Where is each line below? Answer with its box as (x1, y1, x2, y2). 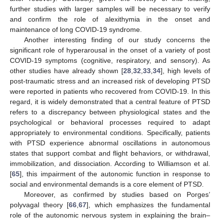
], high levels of (161, 67, 210, 75)
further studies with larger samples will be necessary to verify (10, 5, 210, 13)
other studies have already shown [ (10, 67, 123, 75)
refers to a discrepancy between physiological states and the (10, 108, 210, 116)
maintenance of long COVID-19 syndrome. (10, 26, 142, 34)
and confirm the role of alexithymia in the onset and (10, 15, 210, 24)
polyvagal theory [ (10, 201, 69, 209)
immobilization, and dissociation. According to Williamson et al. (10, 160, 210, 168)
